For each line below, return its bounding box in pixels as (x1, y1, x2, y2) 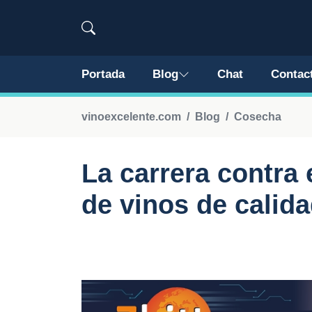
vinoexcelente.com (81, 111, 181, 123)
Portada (81, 68, 125, 81)
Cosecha (234, 111, 281, 123)
